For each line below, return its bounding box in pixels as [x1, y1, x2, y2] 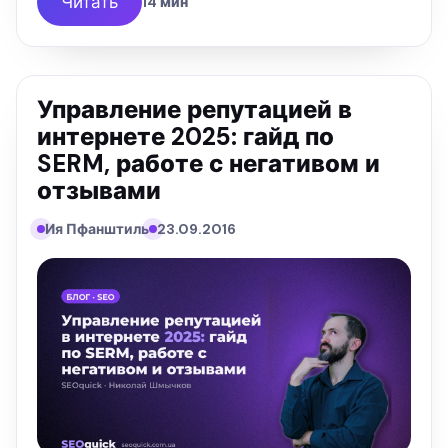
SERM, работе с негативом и [37, 148, 380, 180]
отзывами [37, 175, 161, 207]
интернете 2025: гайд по [37, 121, 334, 153]
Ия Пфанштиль [45, 220, 149, 239]
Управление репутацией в [37, 94, 352, 126]
